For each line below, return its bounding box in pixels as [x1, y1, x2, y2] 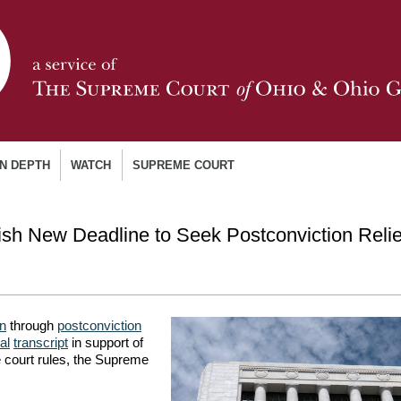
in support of [68, 334, 143, 350]
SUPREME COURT [132, 158, 235, 172]
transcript [13, 334, 68, 350]
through [6, 317, 57, 333]
